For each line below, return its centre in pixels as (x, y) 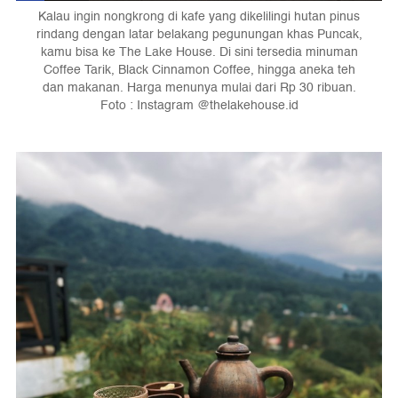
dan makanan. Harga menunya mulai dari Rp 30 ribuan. (199, 87)
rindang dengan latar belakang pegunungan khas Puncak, (199, 34)
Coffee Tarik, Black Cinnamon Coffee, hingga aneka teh (199, 69)
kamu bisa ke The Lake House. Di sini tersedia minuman (199, 52)
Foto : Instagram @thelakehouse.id (199, 105)
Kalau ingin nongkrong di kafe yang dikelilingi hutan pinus (199, 16)
